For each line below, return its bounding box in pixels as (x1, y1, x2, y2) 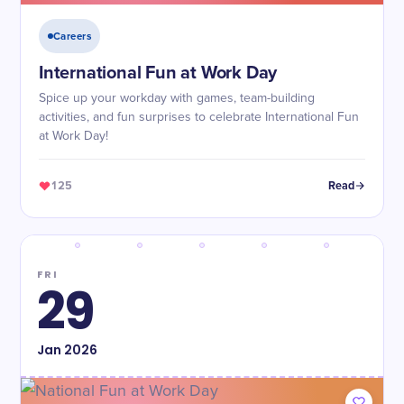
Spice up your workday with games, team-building (39, 92, 315, 105)
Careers (53, 30, 92, 42)
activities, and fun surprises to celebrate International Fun (39, 111, 359, 124)
